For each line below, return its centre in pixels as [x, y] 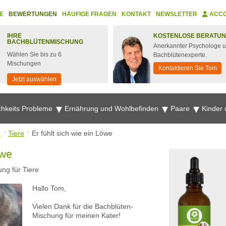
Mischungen [24, 64]
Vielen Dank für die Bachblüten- [83, 206]
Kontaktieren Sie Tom [188, 68]
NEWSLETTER [177, 14]
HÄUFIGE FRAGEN [89, 14]
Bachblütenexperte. [180, 55]
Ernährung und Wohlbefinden [112, 108]
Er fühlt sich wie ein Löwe [72, 133]
